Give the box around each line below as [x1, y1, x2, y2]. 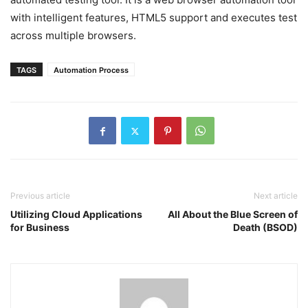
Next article [254, 190, 298, 201]
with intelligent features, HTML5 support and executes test [10, 11, 297, 25]
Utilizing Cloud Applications [10, 208, 142, 221]
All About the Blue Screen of [168, 208, 298, 221]
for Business [10, 221, 69, 234]
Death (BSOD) [233, 221, 298, 234]
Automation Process [54, 65, 129, 76]
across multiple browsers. [10, 29, 136, 43]
